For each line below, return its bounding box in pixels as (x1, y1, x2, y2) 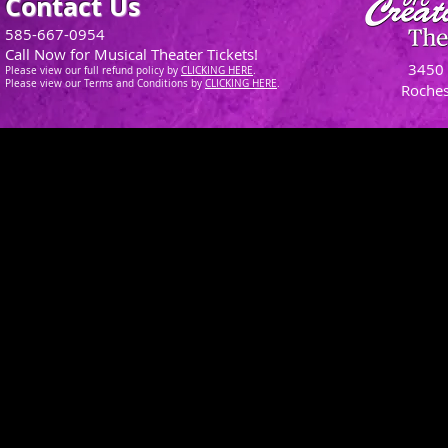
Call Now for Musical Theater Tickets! (5, 44, 258, 64)
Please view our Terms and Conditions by (5, 77, 205, 90)
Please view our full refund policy (5, 64, 167, 77)
